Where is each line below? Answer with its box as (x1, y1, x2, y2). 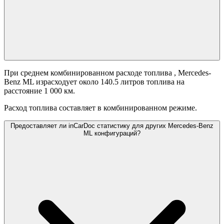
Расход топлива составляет (4, 103, 95, 112)
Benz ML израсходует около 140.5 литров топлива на (4, 77, 184, 86)
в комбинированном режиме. (97, 103, 197, 112)
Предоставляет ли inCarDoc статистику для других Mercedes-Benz (10, 122, 213, 130)
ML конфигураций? (83, 129, 140, 137)
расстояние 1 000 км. (4, 86, 75, 95)
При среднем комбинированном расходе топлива (4, 68, 174, 77)
